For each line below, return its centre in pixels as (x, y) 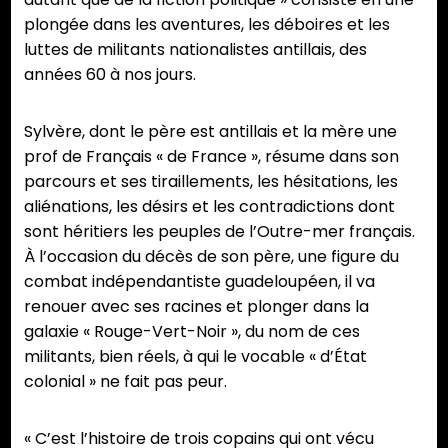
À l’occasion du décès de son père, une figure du (211, 257)
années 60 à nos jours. (110, 75)
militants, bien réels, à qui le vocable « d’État (195, 357)
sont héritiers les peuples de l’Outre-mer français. (219, 232)
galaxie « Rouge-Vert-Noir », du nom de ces (192, 332)
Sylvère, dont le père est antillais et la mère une (210, 132)
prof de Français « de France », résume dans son (211, 157)
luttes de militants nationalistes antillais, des (195, 50)
